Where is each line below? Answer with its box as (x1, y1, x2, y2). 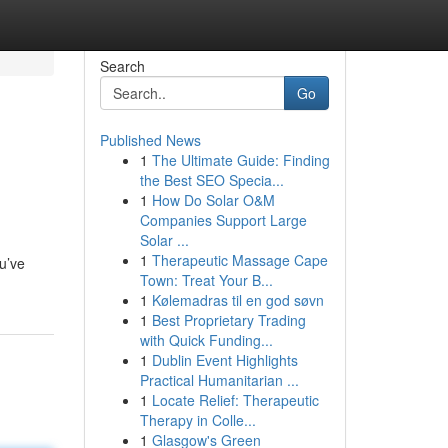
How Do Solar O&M (151, 190, 275, 210)
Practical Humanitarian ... (139, 370, 299, 390)
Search (99, 56, 145, 76)
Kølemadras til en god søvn (151, 290, 324, 310)
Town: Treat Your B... (139, 270, 273, 290)
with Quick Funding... (139, 330, 273, 350)
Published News (99, 130, 201, 150)
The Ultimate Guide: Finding (151, 150, 330, 170)
